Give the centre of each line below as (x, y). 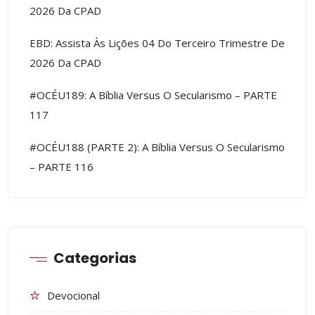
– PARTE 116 (62, 167)
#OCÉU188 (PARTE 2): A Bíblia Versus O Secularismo (157, 147)
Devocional (73, 296)
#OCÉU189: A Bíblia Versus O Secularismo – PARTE (153, 95)
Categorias (95, 258)
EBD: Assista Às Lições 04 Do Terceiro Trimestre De (157, 43)
